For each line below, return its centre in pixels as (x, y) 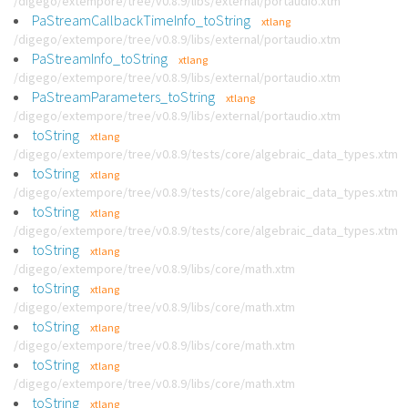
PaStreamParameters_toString (123, 97)
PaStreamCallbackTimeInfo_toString (141, 20)
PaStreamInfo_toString (100, 58)
